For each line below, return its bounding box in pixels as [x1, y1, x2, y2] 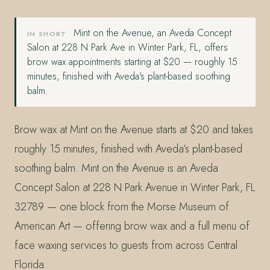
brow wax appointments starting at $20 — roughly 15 [27, 54, 237, 69]
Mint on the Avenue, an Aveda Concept [70, 25, 231, 40]
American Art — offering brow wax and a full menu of [14, 218, 250, 234]
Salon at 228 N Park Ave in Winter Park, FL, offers [27, 40, 228, 54]
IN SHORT [27, 28, 67, 39]
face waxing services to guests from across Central [14, 237, 237, 253]
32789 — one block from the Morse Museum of [14, 198, 229, 215]
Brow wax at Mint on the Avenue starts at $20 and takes [14, 121, 253, 137]
